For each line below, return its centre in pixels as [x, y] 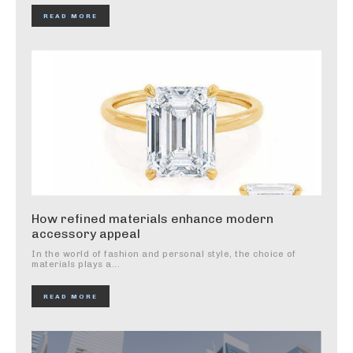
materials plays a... [76, 265]
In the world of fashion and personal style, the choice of [164, 255]
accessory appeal [86, 234]
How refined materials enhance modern [152, 219]
